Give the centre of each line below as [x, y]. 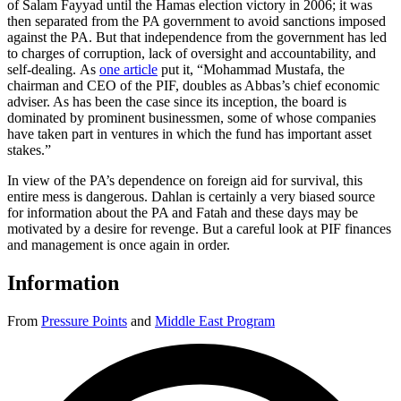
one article [128, 70]
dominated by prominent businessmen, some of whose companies [192, 118]
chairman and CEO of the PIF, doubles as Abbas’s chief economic [193, 86]
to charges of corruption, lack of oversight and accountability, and [192, 54]
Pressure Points [84, 321]
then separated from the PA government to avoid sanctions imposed [196, 21]
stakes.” [29, 150]
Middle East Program [215, 321]
